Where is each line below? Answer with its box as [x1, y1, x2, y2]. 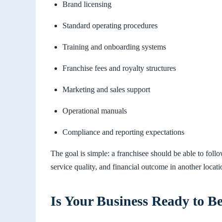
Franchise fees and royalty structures [62, 63, 176, 72]
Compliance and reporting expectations [62, 127, 184, 136]
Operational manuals [62, 106, 127, 115]
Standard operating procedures [62, 21, 158, 30]
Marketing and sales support [62, 85, 150, 94]
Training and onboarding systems [62, 42, 166, 51]
